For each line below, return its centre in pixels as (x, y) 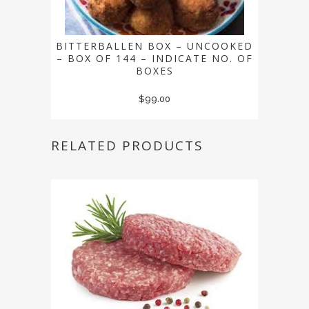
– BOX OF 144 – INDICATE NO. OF (154, 58)
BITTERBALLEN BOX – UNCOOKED (154, 46)
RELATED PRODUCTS (127, 145)
